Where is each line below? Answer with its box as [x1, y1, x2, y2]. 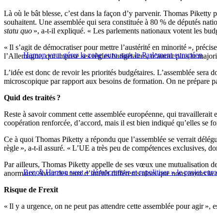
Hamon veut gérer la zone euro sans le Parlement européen [23, 51, 202, 60]
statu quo [4, 27, 32, 35]
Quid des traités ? [4, 93, 61, 102]
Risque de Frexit [4, 186, 58, 194]
